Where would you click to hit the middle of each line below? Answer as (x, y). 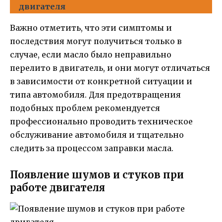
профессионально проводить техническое (101, 121)
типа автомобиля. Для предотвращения (95, 94)
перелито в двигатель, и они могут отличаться (110, 68)
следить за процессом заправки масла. (92, 148)
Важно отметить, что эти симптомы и (91, 28)
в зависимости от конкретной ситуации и (101, 81)
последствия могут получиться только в (96, 41)
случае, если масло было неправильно (91, 54)
